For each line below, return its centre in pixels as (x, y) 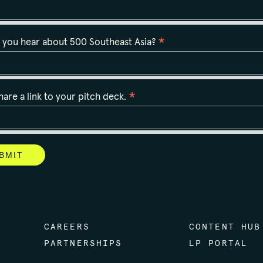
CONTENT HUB (225, 227)
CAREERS (67, 227)
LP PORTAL (218, 244)
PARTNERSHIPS (83, 244)
